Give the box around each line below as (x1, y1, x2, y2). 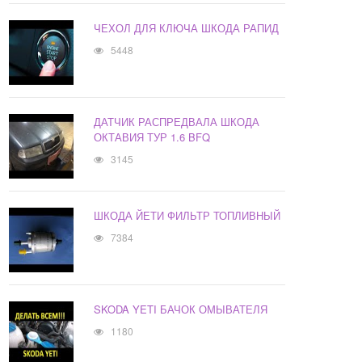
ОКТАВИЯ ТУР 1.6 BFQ (94, 129, 211, 145)
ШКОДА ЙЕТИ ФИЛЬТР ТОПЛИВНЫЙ (94, 208, 281, 224)
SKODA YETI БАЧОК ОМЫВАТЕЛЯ (94, 301, 268, 318)
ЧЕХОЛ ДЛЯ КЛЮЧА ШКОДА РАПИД (94, 20, 280, 36)
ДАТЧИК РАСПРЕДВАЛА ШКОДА (94, 114, 260, 130)
